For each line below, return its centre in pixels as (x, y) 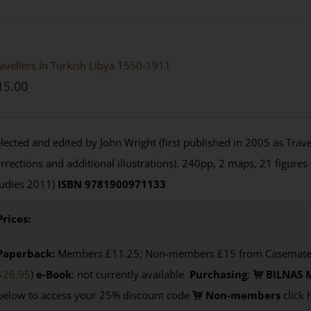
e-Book (53, 274)
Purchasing (218, 274)
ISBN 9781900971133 (111, 184)
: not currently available (129, 274)
